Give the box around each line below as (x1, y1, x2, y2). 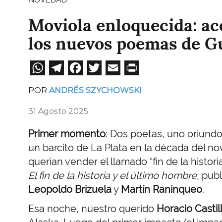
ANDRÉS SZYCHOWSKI (49, 85, 142, 95)
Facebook (83, 57, 155, 75)
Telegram (64, 57, 133, 75)
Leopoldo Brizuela (28, 183, 111, 195)
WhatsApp (45, 57, 123, 75)
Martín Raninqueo (121, 183, 202, 195)
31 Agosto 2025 (28, 106, 88, 116)
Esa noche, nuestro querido (28, 202, 157, 215)
